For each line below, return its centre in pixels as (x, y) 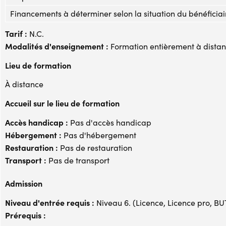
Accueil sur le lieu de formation (62, 103)
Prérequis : (25, 215)
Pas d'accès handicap (110, 122)
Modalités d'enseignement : (57, 46)
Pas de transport (78, 160)
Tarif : (16, 33)
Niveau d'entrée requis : (50, 202)
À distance (24, 84)
